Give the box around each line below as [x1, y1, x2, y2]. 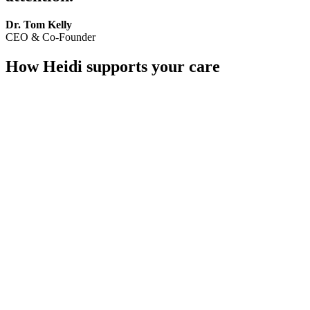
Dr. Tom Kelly [6, 19, 72, 31]
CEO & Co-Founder [6, 31, 95, 44]
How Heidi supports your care [6, 57, 220, 76]
